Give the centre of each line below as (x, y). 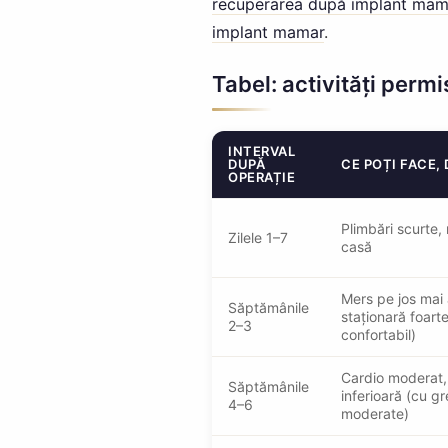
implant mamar (268, 31)
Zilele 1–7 (258, 237)
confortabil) (378, 334)
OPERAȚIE (261, 176)
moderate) (375, 413)
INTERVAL (261, 150)
